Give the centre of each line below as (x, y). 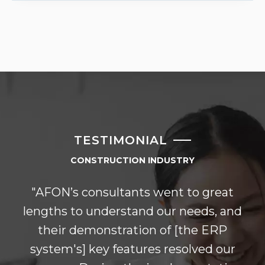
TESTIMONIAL (121, 140)
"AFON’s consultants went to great (132, 192)
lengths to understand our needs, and (132, 211)
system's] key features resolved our (132, 249)
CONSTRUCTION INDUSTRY (132, 160)
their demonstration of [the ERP (132, 230)
